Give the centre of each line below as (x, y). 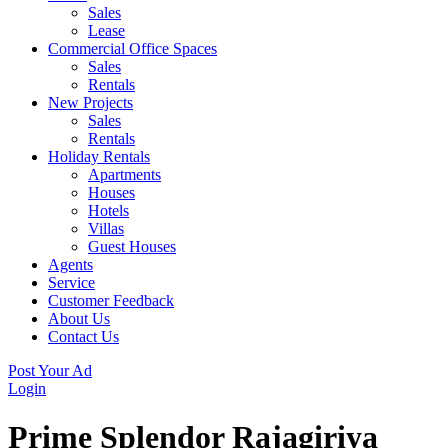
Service (71, 282)
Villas (106, 228)
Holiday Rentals (99, 156)
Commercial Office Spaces (132, 48)
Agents (70, 264)
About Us (79, 318)
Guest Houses (132, 246)
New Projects (90, 102)
